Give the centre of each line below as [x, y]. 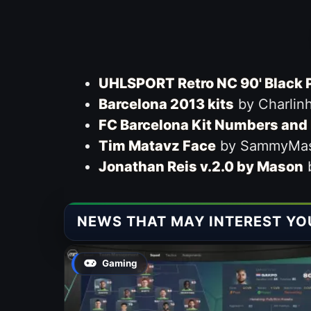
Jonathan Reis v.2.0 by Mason [201, 167]
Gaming [120, 263]
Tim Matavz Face [157, 146]
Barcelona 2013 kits [166, 104]
